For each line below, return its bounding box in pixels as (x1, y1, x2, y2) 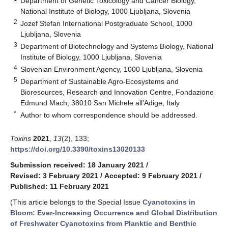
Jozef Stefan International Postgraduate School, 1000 (20, 19, 193, 27)
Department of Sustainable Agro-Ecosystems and (20, 77, 179, 85)
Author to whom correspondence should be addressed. (20, 110, 198, 119)
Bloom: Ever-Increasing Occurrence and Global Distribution (10, 208, 217, 217)
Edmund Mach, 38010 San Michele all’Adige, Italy (20, 98, 180, 107)
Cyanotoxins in (142, 197, 195, 206)
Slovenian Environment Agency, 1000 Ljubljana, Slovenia (20, 65, 203, 73)
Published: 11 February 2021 (10, 182, 109, 190)
